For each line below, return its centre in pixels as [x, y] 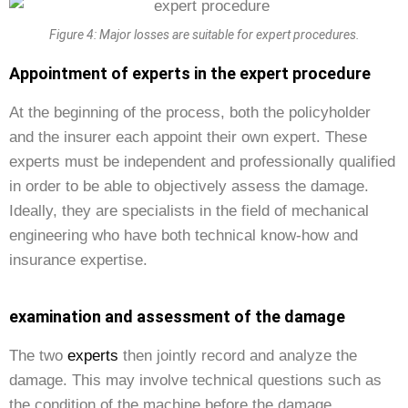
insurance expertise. [78, 260]
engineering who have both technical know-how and [184, 235]
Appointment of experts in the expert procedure [190, 73]
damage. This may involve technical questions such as [195, 380]
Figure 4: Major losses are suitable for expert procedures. [204, 35]
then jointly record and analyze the [238, 356]
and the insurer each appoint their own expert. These [188, 137]
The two [38, 356]
